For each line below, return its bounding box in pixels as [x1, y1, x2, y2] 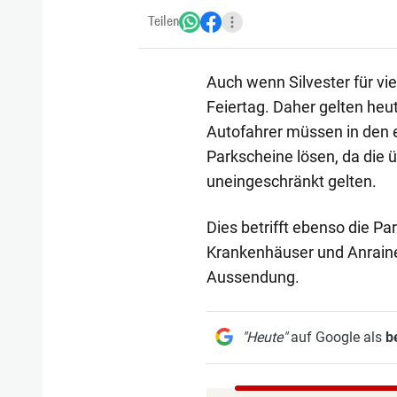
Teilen [148, 12, 179, 30]
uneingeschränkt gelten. [206, 171, 377, 191]
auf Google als [286, 328, 385, 346]
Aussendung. [206, 267, 300, 286]
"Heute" [241, 328, 287, 346]
